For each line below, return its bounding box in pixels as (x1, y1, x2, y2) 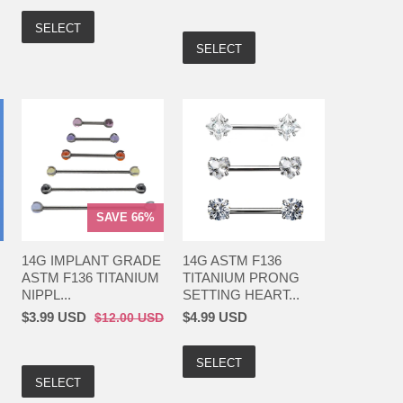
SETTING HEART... (182, 286, 300, 302)
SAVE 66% (96, 210, 156, 224)
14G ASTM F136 (182, 252, 282, 268)
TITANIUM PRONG (182, 269, 300, 285)
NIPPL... (22, 286, 71, 302)
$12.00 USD (94, 310, 164, 325)
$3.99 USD (22, 309, 86, 325)
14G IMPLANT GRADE (22, 252, 161, 268)
